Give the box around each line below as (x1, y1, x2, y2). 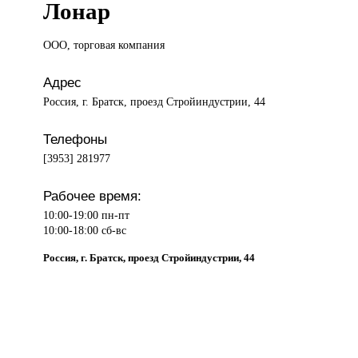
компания (118, 38, 165, 52)
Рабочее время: (43, 188, 142, 205)
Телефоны (43, 131, 108, 148)
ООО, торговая (43, 38, 119, 52)
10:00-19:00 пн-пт (43, 209, 130, 222)
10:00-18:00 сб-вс (43, 224, 127, 237)
